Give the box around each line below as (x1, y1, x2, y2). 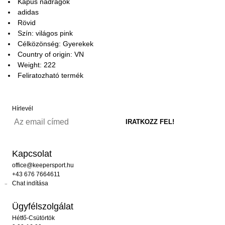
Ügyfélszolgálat (12, 201, 73, 211)
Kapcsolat (12, 149, 52, 159)
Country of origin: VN (18, 50, 84, 58)
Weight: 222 (18, 61, 56, 69)
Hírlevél (12, 105, 33, 112)
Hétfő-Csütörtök (12, 214, 55, 221)
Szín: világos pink (18, 29, 73, 37)
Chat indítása (12, 180, 48, 187)
